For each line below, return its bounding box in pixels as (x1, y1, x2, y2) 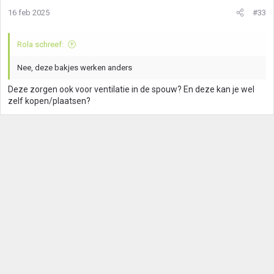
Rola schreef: (17, 40, 64, 49)
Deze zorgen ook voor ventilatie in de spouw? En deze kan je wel (8, 84, 254, 94)
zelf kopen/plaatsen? (8, 96, 91, 106)
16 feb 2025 (8, 8, 50, 17)
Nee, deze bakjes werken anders (17, 63, 132, 72)
